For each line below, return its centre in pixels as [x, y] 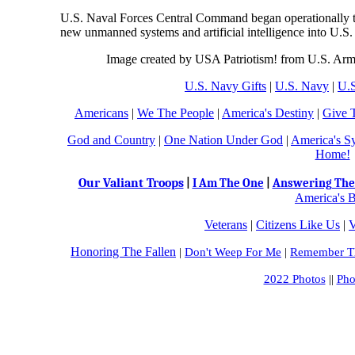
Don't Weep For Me [233, 252]
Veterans [226, 225]
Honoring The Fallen [123, 252]
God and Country [111, 140]
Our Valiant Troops [131, 183]
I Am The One [228, 183]
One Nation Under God [223, 140]
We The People [176, 113]
